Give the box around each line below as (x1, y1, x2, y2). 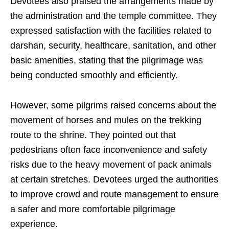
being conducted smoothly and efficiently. (10, 70, 178, 81)
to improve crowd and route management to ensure (10, 189, 219, 200)
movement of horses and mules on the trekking (10, 115, 201, 126)
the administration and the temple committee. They (10, 11, 217, 21)
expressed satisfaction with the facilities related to (10, 26, 212, 36)
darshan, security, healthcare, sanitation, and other (10, 40, 216, 51)
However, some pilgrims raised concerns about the (10, 100, 216, 111)
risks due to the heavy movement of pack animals (10, 159, 212, 170)
